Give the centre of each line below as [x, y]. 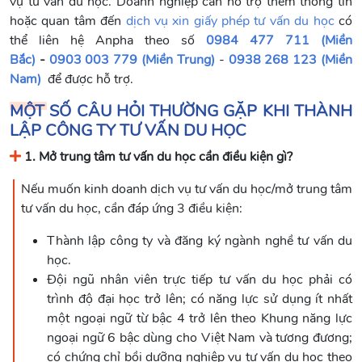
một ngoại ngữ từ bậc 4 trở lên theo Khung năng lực [200, 318]
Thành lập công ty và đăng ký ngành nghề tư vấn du [200, 240]
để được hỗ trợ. [87, 79]
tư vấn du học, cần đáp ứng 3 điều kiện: [132, 208]
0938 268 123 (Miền [290, 59]
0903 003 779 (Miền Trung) [132, 59]
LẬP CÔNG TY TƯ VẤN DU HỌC [128, 130]
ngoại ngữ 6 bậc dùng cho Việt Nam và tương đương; [200, 337]
